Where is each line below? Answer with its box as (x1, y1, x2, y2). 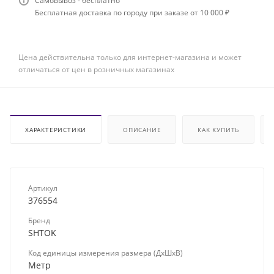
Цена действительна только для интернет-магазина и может (18, 52, 242, 63)
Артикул (28, 183, 57, 194)
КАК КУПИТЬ (198, 125, 240, 135)
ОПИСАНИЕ (123, 125, 161, 135)
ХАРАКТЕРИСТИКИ (25, 125, 87, 135)
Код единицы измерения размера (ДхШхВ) (28, 248, 183, 259)
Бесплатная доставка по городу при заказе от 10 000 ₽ (35, 7, 229, 18)
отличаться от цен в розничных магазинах (18, 64, 174, 75)
